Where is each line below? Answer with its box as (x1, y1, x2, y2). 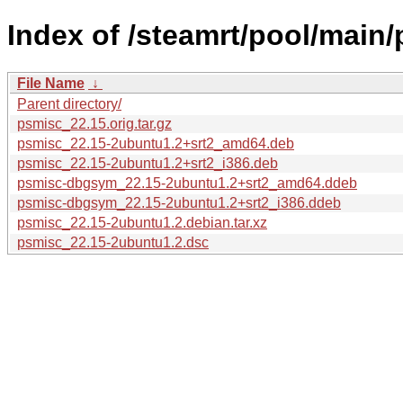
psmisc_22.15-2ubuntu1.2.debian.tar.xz (17, 214, 267, 230)
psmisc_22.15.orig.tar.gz (17, 115, 172, 131)
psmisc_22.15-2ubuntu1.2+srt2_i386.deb (17, 155, 278, 171)
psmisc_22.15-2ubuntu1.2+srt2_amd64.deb (17, 135, 294, 151)
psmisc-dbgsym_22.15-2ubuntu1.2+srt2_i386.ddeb (17, 194, 341, 210)
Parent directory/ (17, 95, 121, 112)
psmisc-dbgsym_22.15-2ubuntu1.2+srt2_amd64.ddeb (17, 175, 357, 191)
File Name (17, 75, 85, 91)
